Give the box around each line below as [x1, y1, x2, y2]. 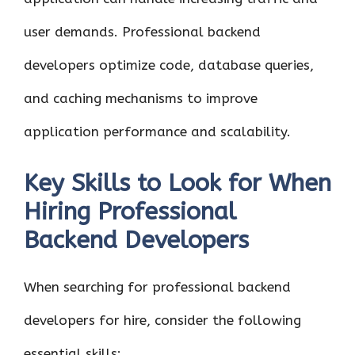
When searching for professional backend [24, 278, 291, 295]
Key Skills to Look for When [24, 168, 331, 197]
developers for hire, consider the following [24, 311, 301, 328]
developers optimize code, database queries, [24, 57, 314, 73]
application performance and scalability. [24, 124, 291, 139]
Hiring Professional [24, 197, 236, 226]
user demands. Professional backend [24, 24, 261, 40]
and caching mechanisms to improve [24, 90, 258, 106]
